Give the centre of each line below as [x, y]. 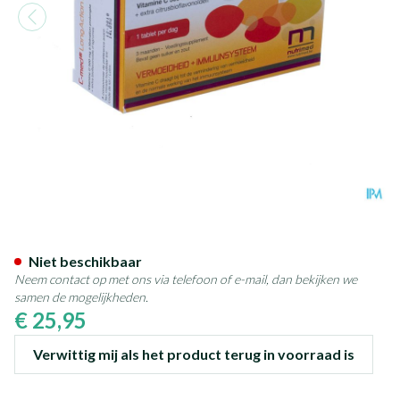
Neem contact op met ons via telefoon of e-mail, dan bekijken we [186, 279]
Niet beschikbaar [85, 261]
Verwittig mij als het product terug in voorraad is [194, 354]
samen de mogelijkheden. [81, 297]
